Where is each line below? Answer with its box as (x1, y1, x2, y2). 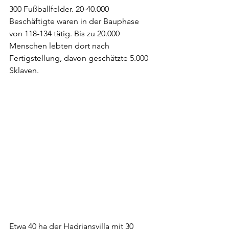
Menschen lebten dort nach (9, 40, 111, 51)
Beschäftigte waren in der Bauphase (9, 16, 141, 26)
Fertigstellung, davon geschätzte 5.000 (9, 53, 150, 63)
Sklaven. (9, 65, 39, 75)
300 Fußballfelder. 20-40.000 (9, 4, 111, 14)
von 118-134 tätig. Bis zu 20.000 (9, 28, 122, 38)
